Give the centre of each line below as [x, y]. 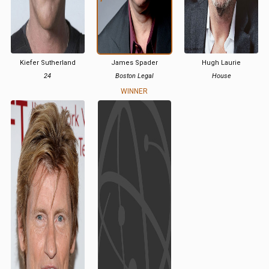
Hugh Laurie [222, 63]
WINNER [134, 91]
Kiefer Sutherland [47, 63]
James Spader [134, 63]
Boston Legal [134, 76]
